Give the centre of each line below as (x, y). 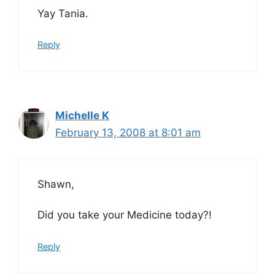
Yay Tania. (63, 13)
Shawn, (56, 184)
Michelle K (82, 115)
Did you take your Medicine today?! (125, 215)
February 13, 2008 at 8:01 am (128, 133)
